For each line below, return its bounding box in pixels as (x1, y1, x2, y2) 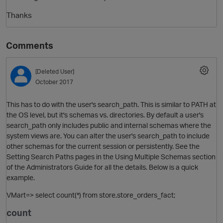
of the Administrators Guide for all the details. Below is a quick (6, 162, 198, 171)
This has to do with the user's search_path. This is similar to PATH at (6, 100, 216, 109)
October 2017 (35, 78, 73, 86)
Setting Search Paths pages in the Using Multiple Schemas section (6, 152, 216, 161)
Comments (6, 40, 53, 51)
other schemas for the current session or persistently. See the (6, 141, 200, 150)
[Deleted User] (35, 68, 74, 76)
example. (6, 173, 35, 182)
